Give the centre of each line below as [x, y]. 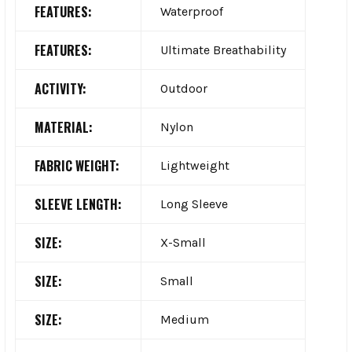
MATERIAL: [64, 127]
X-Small [183, 242]
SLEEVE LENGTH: [78, 204]
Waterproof [192, 11]
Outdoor [184, 88]
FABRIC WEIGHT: [77, 165]
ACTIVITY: [60, 88]
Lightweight [195, 165]
